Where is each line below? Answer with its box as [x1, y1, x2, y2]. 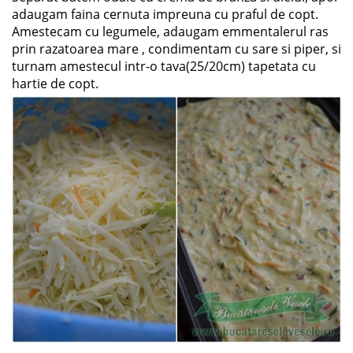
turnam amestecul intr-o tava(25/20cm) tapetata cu [12, 57, 316, 75]
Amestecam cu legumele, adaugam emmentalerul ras [12, 22, 329, 40]
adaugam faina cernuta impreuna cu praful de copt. [12, 5, 318, 23]
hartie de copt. [12, 74, 98, 92]
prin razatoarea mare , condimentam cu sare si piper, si [12, 39, 341, 58]
